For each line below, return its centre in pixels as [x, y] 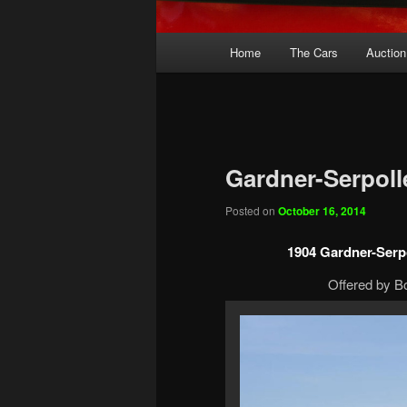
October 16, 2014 [322, 210]
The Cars [313, 53]
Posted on [252, 210]
